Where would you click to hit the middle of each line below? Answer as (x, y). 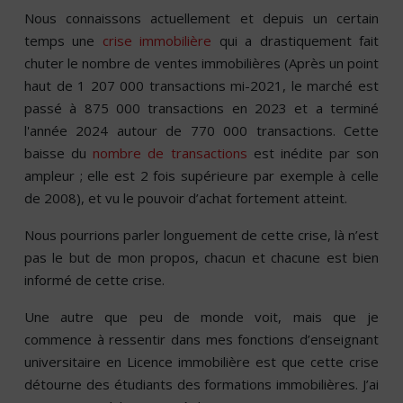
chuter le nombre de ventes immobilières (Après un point (201, 63)
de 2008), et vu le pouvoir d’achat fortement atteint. (186, 198)
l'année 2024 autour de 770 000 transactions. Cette (201, 131)
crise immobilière (157, 41)
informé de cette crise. (94, 280)
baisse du (59, 153)
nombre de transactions (170, 153)
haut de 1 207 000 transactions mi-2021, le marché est (201, 86)
